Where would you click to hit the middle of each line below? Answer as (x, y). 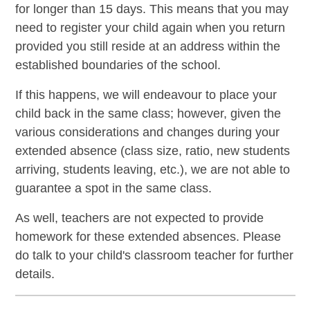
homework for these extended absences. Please (148, 237)
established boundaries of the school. (118, 65)
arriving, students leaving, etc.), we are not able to (152, 170)
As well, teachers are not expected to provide (139, 218)
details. (35, 274)
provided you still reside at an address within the (147, 47)
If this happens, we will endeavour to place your (146, 95)
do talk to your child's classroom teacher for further (154, 256)
